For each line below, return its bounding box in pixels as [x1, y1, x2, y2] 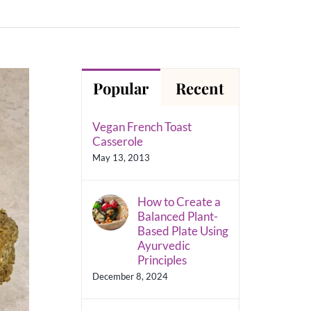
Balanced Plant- [137, 208, 218, 224]
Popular [93, 77, 149, 99]
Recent [175, 77, 224, 99]
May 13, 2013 [92, 151, 150, 163]
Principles [137, 252, 187, 267]
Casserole [92, 133, 143, 149]
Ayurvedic [137, 237, 190, 253]
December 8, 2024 [92, 270, 168, 282]
